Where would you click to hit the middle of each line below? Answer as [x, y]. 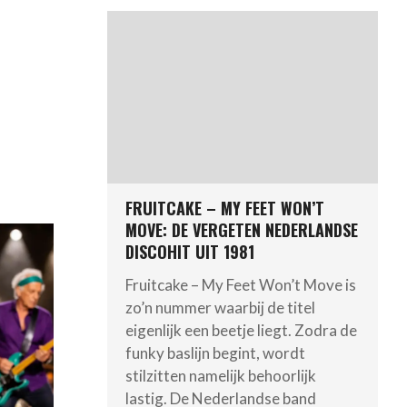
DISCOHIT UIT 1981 [189, 252]
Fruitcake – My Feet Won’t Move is [240, 284]
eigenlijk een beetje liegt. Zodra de [241, 330]
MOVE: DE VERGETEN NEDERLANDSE [241, 230]
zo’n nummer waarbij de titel [220, 307]
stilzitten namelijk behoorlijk [220, 375]
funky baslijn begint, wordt [215, 352]
